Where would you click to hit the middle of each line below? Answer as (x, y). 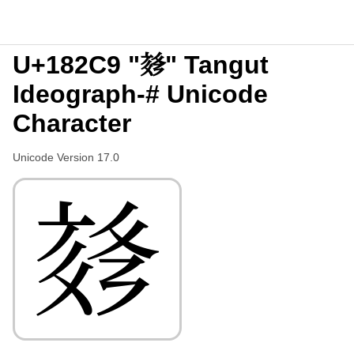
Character (72, 123)
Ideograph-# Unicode (140, 94)
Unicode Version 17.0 (66, 157)
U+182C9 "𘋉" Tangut (141, 65)
